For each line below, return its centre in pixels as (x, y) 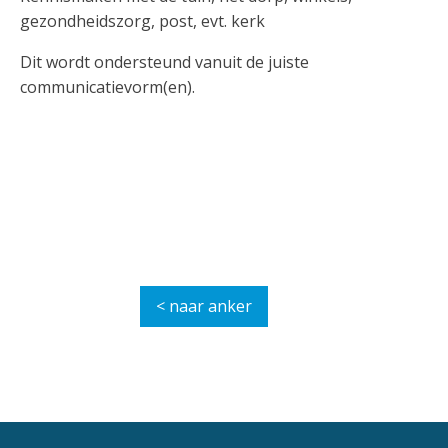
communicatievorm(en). (107, 86)
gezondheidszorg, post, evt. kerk (142, 20)
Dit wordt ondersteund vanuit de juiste (164, 61)
